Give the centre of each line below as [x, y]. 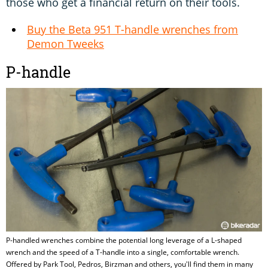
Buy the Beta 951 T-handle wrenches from [133, 29]
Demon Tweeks [66, 43]
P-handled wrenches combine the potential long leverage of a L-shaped [124, 240]
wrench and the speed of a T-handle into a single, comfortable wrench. [123, 252]
